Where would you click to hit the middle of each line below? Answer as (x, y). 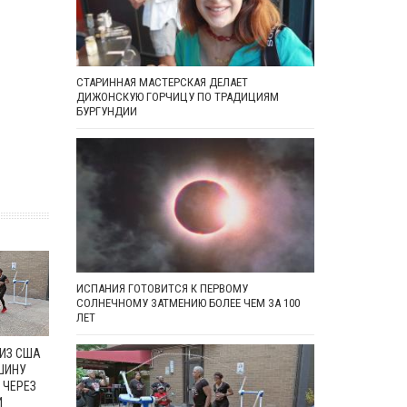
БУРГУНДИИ (106, 112)
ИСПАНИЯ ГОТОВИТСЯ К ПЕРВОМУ (162, 288)
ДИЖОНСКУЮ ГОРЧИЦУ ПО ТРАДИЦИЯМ (177, 97)
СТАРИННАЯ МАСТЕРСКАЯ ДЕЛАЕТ (162, 83)
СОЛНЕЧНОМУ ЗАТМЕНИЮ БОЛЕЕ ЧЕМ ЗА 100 (188, 303)
